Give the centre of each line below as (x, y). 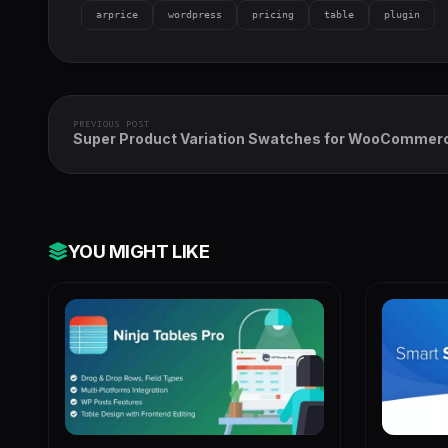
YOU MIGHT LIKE (138, 251)
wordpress (195, 14)
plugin (402, 14)
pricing (273, 14)
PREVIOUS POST (111, 124)
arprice (117, 14)
